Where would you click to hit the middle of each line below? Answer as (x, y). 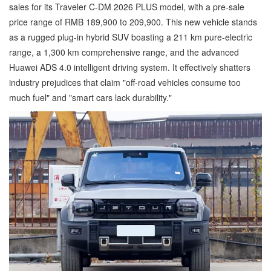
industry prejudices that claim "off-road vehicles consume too (125, 82)
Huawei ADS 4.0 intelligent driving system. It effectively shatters (130, 67)
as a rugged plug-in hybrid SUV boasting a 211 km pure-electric (131, 37)
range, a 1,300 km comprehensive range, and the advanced (124, 52)
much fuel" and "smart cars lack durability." (90, 97)
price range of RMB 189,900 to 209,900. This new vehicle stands (133, 22)
